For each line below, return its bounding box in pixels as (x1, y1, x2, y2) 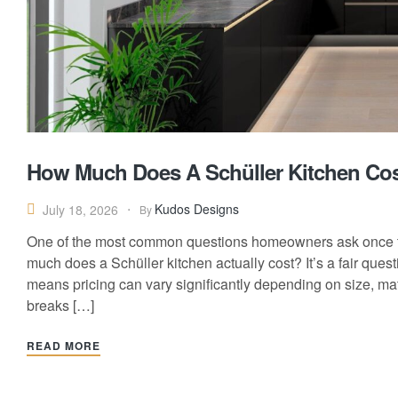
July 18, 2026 (43, 200, 118, 219)
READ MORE (27, 338, 100, 354)
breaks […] (27, 295, 94, 316)
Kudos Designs (155, 200, 239, 219)
